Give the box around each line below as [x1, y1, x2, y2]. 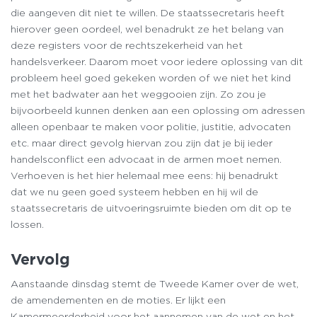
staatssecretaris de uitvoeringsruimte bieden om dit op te [11, 202, 292, 214]
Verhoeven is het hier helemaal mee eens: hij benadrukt [11, 169, 278, 181]
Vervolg [11, 249, 70, 268]
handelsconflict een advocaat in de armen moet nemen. [11, 153, 282, 165]
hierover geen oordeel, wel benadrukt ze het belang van [11, 23, 284, 35]
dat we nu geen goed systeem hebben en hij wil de [11, 185, 258, 197]
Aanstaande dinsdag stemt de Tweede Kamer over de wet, [11, 278, 299, 290]
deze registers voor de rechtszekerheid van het [11, 39, 243, 51]
